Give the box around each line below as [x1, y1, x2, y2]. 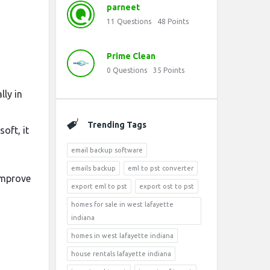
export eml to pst [71, 183, 127, 190]
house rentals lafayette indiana [71, 250, 171, 257]
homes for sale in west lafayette [71, 201, 174, 208]
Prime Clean [107, 51, 155, 61]
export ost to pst [139, 183, 194, 190]
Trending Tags [87, 120, 146, 130]
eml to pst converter [128, 165, 193, 172]
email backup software [71, 146, 143, 154]
